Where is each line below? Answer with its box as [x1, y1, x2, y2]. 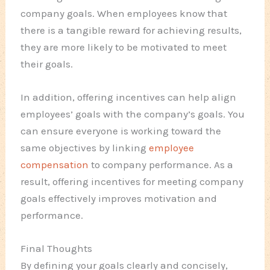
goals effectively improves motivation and [20, 192, 218, 204]
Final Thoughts [20, 242, 93, 255]
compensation [20, 158, 89, 171]
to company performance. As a [89, 158, 234, 171]
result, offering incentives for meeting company [20, 175, 244, 187]
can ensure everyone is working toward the [20, 124, 222, 137]
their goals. [20, 57, 74, 70]
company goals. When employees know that [20, 7, 228, 19]
